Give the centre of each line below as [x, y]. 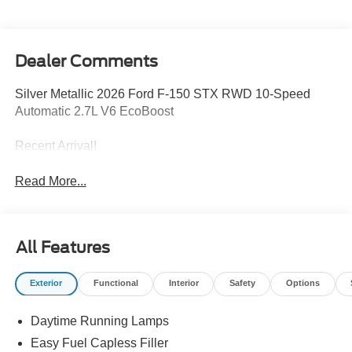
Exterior [46, 283]
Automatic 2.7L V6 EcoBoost [94, 111]
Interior [183, 283]
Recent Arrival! [55, 145]
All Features [63, 247]
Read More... [50, 181]
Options [302, 283]
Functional [115, 283]
